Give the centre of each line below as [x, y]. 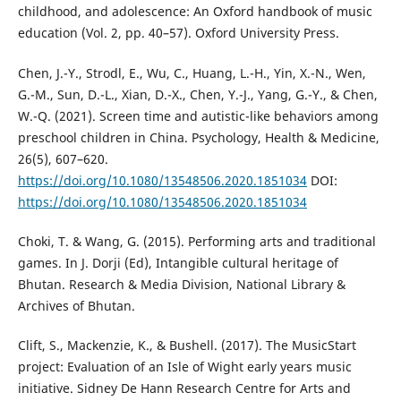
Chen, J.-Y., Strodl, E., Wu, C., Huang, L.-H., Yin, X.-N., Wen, [192, 73]
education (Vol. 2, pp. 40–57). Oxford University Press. [178, 33]
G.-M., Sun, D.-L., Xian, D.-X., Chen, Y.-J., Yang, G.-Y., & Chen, [197, 94]
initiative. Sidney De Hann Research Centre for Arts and [184, 388]
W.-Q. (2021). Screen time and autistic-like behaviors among [198, 115]
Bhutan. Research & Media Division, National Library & [181, 284]
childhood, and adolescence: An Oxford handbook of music [195, 12]
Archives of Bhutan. [76, 305]
